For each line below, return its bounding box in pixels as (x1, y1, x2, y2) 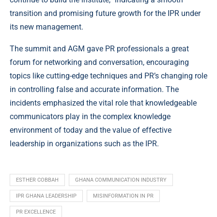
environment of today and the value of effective (10, 125, 171, 135)
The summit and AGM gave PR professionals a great (10, 44, 189, 54)
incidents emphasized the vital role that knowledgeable (10, 98, 197, 108)
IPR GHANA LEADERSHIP (16, 193, 77, 200)
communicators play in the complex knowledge (10, 112, 170, 122)
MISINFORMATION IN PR (93, 193, 154, 200)
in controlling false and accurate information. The (10, 85, 179, 94)
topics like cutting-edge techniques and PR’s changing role (10, 71, 207, 81)
